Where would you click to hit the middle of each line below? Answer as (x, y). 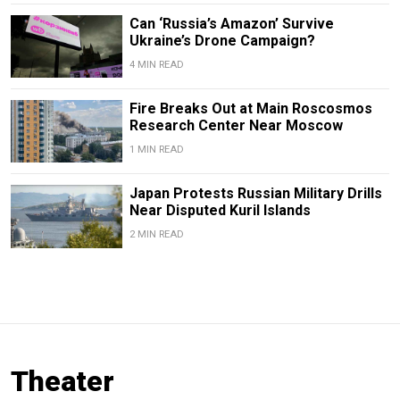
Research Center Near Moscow (236, 126)
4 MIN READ (156, 65)
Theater (62, 381)
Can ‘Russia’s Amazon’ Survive (231, 24)
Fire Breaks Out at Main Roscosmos (250, 109)
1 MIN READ (156, 150)
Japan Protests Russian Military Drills (255, 194)
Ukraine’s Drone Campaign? (222, 41)
